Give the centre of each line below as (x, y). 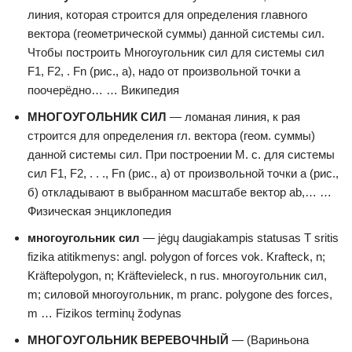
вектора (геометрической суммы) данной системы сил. (176, 33)
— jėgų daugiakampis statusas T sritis (239, 238)
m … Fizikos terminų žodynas (104, 313)
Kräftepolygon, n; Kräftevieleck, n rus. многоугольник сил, (177, 275)
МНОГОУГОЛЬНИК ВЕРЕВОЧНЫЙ (128, 340)
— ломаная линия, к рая (233, 117)
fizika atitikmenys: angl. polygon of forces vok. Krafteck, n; (176, 257)
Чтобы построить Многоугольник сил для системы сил (176, 52)
